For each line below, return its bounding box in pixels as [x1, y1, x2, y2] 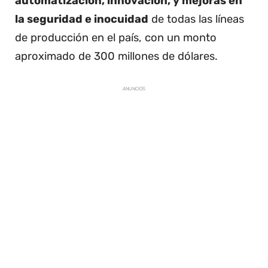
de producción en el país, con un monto [15, 31, 217, 44]
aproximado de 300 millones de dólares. [15, 49, 218, 63]
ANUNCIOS [123, 86, 145, 92]
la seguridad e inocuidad [15, 12, 148, 26]
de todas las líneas [148, 12, 244, 26]
